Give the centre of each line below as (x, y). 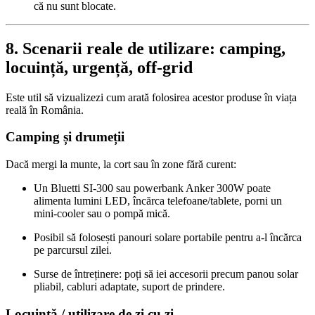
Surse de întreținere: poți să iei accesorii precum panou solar (166, 274)
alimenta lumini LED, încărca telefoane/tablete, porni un (158, 201)
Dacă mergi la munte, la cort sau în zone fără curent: (121, 164)
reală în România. (45, 110)
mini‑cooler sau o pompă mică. (102, 213)
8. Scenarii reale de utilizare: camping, (146, 48)
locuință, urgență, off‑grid (99, 67)
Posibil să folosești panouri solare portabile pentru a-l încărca (168, 237)
